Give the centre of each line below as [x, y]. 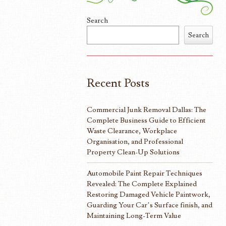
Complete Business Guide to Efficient [146, 120]
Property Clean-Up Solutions [133, 152]
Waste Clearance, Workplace [132, 131]
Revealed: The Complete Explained [142, 184]
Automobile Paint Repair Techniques [145, 173]
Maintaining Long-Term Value [134, 215]
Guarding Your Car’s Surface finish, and [150, 205]
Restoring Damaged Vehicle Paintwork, [149, 194]
